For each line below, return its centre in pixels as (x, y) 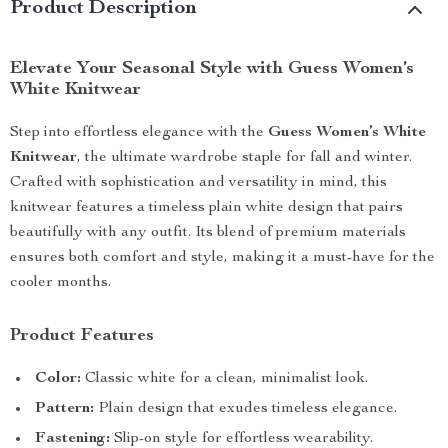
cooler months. (60, 283)
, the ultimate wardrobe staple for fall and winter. (244, 158)
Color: (58, 379)
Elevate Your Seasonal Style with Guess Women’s (212, 69)
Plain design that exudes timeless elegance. (245, 409)
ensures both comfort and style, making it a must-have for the (222, 258)
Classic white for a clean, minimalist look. (224, 379)
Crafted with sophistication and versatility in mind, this (198, 183)
